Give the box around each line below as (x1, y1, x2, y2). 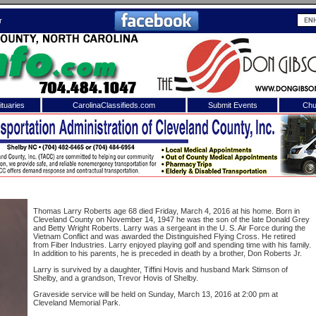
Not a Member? (241, 170, 315, 182)
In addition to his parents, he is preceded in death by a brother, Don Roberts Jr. (33, 249, 302, 257)
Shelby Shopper (7, 119, 96, 132)
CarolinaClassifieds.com (73, 101, 155, 109)
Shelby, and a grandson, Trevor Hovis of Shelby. (33, 274, 198, 282)
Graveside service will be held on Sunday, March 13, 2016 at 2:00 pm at (33, 290, 278, 298)
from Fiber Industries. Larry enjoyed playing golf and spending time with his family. (33, 241, 311, 249)
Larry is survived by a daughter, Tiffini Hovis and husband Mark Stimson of (33, 265, 288, 274)
